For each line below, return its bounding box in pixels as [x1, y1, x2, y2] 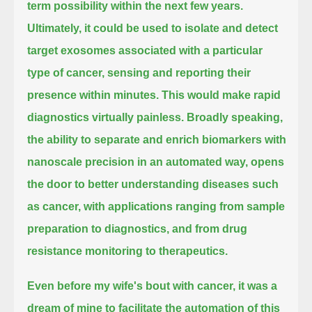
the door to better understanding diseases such [27, 178, 279, 190]
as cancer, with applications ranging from [27, 200, 244, 212]
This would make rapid [162, 88, 281, 101]
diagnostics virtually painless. [27, 111, 185, 123]
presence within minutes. [27, 88, 159, 101]
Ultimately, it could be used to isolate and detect [27, 22, 279, 34]
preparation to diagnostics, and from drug [27, 222, 248, 235]
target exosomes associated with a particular [27, 44, 263, 56]
